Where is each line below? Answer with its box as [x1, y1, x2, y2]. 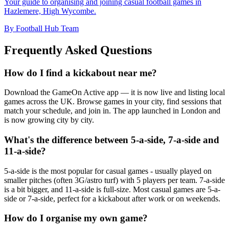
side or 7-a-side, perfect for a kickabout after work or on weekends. [4, 194, 220, 203]
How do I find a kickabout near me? [4, 67, 157, 78]
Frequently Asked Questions [4, 43, 152, 57]
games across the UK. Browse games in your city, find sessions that [4, 97, 221, 106]
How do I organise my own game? [4, 213, 148, 224]
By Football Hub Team [4, 24, 79, 33]
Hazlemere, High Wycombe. [4, 6, 96, 15]
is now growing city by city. [4, 116, 94, 125]
